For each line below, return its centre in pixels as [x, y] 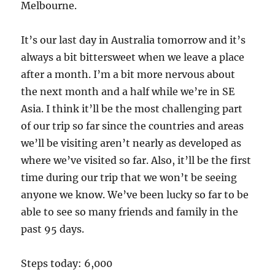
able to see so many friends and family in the [130, 212]
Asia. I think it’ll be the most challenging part [132, 109]
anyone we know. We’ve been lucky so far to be [135, 195]
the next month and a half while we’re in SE [128, 92]
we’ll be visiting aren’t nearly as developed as [131, 143]
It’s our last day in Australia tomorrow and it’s [134, 40]
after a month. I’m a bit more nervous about [128, 75]
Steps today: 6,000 [67, 264]
